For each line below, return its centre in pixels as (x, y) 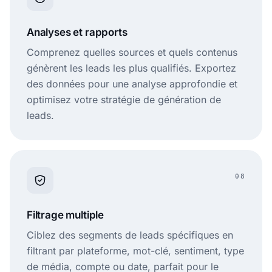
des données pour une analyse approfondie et (132, 84)
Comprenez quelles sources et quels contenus (132, 53)
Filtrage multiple (66, 215)
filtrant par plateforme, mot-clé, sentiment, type (135, 251)
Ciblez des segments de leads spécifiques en (130, 235)
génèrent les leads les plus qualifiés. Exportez (131, 68)
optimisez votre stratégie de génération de (124, 100)
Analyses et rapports (77, 32)
